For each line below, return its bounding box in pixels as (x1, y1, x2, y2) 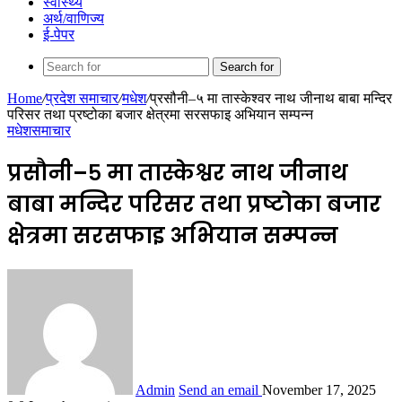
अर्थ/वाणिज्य (43, 11, 104, 26)
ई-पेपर (43, 27, 74, 42)
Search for (220, 60, 274, 74)
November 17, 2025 (262, 381, 376, 398)
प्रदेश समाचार (46, 91, 118, 106)
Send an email (179, 381, 258, 398)
